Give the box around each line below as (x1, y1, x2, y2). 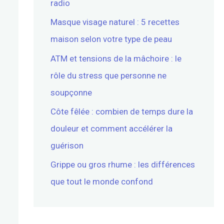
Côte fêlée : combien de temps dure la (50, 106, 193, 116)
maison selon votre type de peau (50, 34, 172, 44)
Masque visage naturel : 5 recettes (50, 17, 179, 27)
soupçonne (50, 87, 92, 97)
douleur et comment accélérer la (50, 123, 172, 133)
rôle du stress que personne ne (50, 70, 166, 80)
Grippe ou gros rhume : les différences (50, 159, 195, 169)
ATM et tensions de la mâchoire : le (50, 53, 181, 63)
